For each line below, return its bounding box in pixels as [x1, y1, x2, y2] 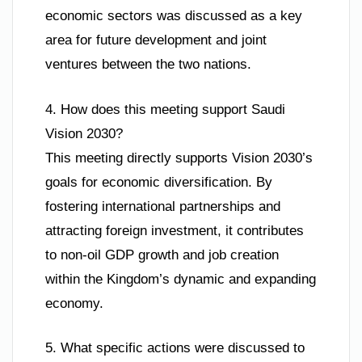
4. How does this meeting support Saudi [45, 101, 285, 117]
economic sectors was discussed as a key [45, 8, 302, 24]
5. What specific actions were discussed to [45, 340, 305, 356]
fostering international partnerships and [45, 198, 280, 214]
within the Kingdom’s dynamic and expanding [45, 271, 316, 287]
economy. [45, 295, 103, 311]
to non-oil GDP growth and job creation [45, 246, 279, 263]
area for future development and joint [45, 32, 267, 48]
